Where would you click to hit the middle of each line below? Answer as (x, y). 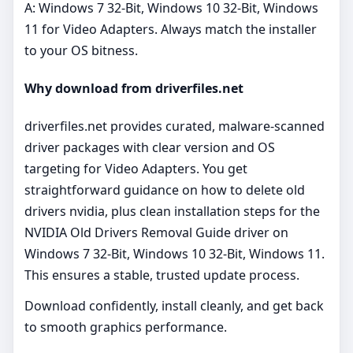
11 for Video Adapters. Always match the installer (171, 29)
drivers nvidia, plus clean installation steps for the (172, 212)
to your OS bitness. (81, 50)
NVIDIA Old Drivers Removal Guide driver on (156, 233)
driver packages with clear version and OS (150, 148)
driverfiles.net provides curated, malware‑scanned (175, 126)
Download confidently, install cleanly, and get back (174, 306)
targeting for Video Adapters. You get (136, 169)
